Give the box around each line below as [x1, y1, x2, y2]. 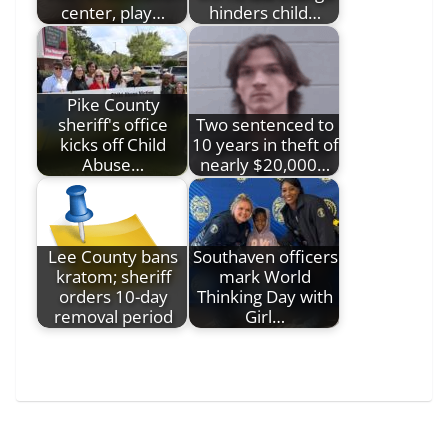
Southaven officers [192, 244, 338, 268]
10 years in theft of [191, 132, 339, 156]
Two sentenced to [196, 112, 334, 136]
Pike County [66, 92, 160, 116]
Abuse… [82, 152, 144, 176]
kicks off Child [60, 132, 166, 156]
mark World [219, 264, 311, 288]
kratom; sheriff [55, 264, 171, 288]
